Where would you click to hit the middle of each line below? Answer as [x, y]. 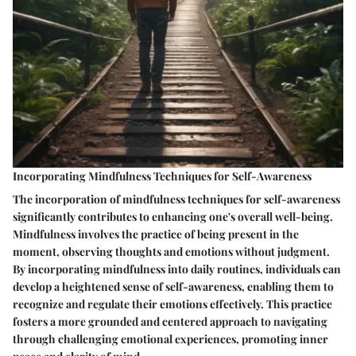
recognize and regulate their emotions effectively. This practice [172, 304]
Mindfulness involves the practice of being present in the [156, 234]
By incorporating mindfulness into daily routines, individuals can [177, 269]
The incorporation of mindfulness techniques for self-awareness [176, 199]
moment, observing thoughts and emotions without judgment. [171, 251]
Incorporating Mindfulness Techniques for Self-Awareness [162, 176]
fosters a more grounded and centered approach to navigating [170, 321]
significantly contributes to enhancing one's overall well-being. [173, 216]
